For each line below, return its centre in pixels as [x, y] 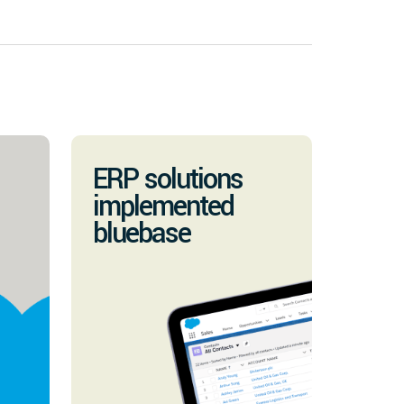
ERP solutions [168, 179]
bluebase [142, 234]
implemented [163, 207]
